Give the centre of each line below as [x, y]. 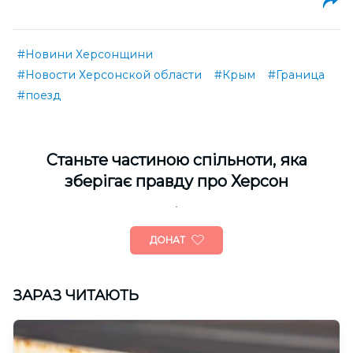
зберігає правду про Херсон [176, 182]
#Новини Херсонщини [85, 55]
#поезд [39, 96]
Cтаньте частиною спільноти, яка [176, 160]
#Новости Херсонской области [110, 75]
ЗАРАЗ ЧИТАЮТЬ [76, 296]
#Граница [296, 75]
